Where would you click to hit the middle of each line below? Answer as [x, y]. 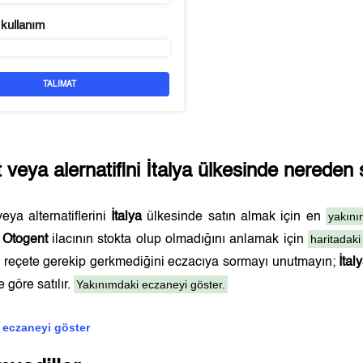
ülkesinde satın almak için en [234, 217]
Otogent [25, 240]
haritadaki [336, 239]
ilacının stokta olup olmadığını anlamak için [178, 240]
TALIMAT [60, 84]
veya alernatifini [74, 172]
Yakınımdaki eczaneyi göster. [151, 284]
